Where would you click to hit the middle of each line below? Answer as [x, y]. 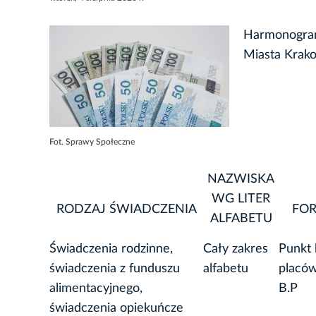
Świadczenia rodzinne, [111, 249]
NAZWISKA [241, 180]
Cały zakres [236, 249]
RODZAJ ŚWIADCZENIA [126, 210]
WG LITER [241, 199]
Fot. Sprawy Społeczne [92, 142]
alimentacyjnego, [96, 289]
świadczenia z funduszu [115, 269]
